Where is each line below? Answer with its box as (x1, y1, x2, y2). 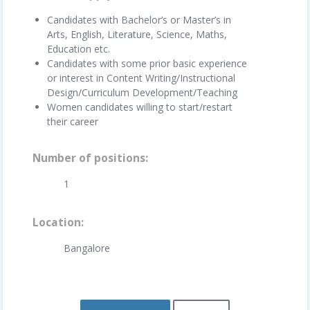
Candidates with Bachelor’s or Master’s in (47, 12, 231, 26)
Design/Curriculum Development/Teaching (47, 85, 237, 99)
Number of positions (33, 150, 145, 165)
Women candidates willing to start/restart (47, 100, 232, 113)
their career (47, 114, 98, 128)
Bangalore (64, 241, 110, 255)
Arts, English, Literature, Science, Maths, (47, 27, 227, 41)
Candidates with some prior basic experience (47, 56, 247, 70)
